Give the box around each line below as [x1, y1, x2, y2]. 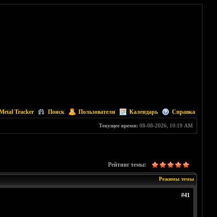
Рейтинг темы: [108, 161, 146, 169]
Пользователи [78, 108, 115, 115]
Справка [171, 108, 195, 115]
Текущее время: [98, 123, 138, 128]
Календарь [129, 108, 158, 115]
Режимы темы [158, 176, 194, 182]
